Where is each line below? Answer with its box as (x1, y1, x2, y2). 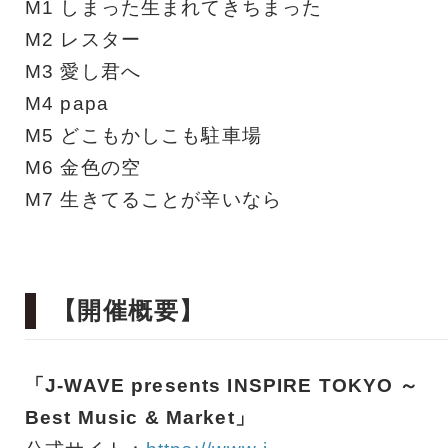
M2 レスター (25, 29, 141, 51)
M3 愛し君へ (25, 61, 141, 83)
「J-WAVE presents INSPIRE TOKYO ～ (25, 375, 420, 397)
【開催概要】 (52, 297, 205, 325)
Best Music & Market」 (25, 407, 255, 429)
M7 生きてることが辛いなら (25, 189, 282, 211)
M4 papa (25, 93, 109, 115)
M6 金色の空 (25, 157, 141, 179)
